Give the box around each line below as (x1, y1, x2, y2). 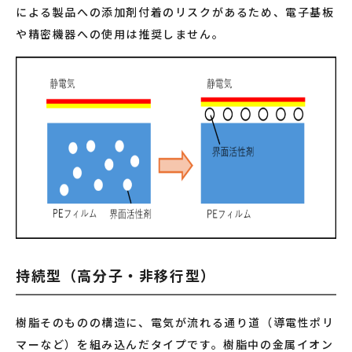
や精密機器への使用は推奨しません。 (16, 26, 225, 42)
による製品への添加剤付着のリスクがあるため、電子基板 (16, 4, 335, 20)
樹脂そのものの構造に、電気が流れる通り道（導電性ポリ (16, 314, 335, 330)
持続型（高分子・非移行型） (16, 265, 216, 285)
